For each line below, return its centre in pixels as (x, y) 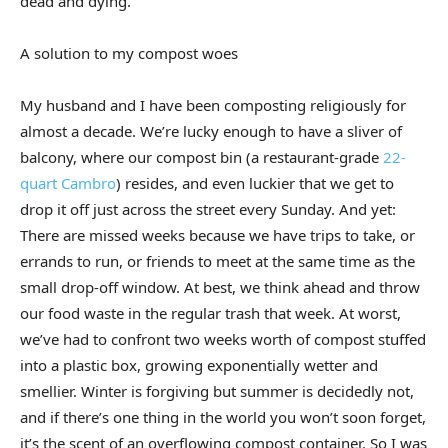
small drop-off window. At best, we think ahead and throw (220, 287)
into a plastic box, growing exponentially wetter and (199, 365)
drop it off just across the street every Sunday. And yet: (208, 209)
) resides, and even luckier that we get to (255, 183)
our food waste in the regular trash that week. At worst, (210, 313)
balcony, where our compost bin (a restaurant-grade (201, 157)
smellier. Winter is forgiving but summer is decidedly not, (217, 391)
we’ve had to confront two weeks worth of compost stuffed (223, 339)
